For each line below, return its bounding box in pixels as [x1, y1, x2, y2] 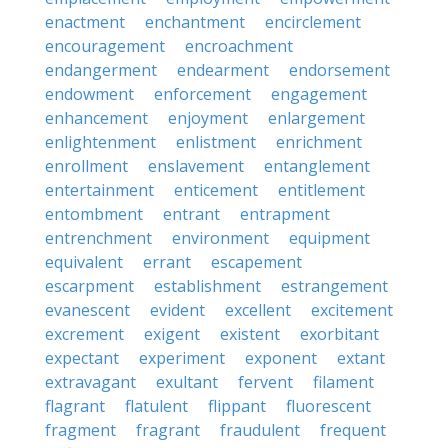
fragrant [136, 419, 200, 441]
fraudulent [220, 419, 300, 441]
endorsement [289, 59, 390, 81]
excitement [311, 299, 393, 321]
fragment [45, 419, 116, 441]
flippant [208, 395, 266, 417]
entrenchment [45, 227, 152, 249]
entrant [163, 203, 220, 225]
